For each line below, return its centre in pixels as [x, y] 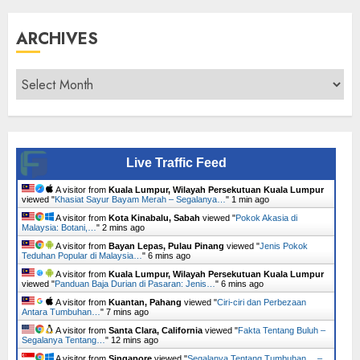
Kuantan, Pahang [145, 302]
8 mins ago [127, 312]
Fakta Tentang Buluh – [282, 330]
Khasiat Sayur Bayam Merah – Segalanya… [140, 199]
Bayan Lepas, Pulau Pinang [166, 246]
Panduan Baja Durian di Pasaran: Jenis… [135, 284]
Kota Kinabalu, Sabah [154, 218]
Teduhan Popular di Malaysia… [82, 256]
